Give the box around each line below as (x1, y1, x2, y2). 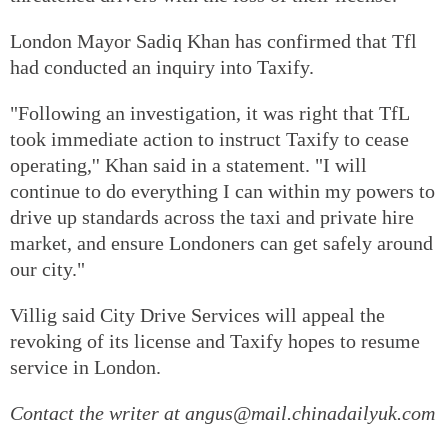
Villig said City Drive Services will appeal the (10, 303, 385, 326)
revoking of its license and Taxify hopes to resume (10, 329, 420, 352)
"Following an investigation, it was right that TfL (10, 101, 409, 124)
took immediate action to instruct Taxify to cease (10, 127, 409, 150)
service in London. (10, 355, 161, 378)
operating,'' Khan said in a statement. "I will (10, 153, 367, 176)
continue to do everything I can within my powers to (10, 179, 435, 202)
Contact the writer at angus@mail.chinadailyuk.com (10, 401, 435, 424)
